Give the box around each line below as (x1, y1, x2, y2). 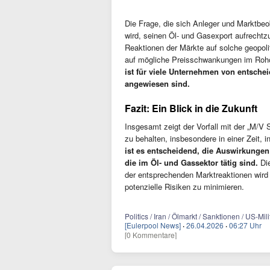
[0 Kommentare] (125, 230, 177, 240)
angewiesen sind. (125, 78, 190, 89)
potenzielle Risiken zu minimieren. (125, 181, 244, 192)
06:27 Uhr (229, 220, 262, 230)
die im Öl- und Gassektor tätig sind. (125, 157, 258, 168)
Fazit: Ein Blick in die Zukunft (125, 101, 257, 115)
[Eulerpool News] (125, 220, 181, 230)
